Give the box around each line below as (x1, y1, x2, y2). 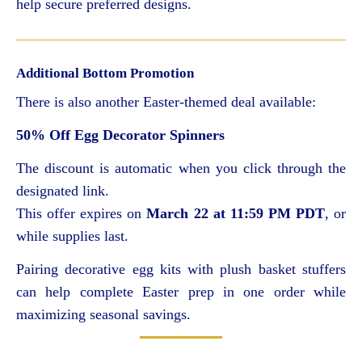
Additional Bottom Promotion (16, 65, 194, 82)
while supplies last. (16, 228, 128, 245)
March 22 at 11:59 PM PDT (146, 205, 325, 222)
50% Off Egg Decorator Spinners (16, 127, 225, 144)
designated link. (16, 183, 109, 200)
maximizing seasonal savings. (16, 306, 191, 323)
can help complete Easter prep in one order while (16, 284, 346, 301)
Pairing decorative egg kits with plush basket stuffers (16, 261, 346, 278)
